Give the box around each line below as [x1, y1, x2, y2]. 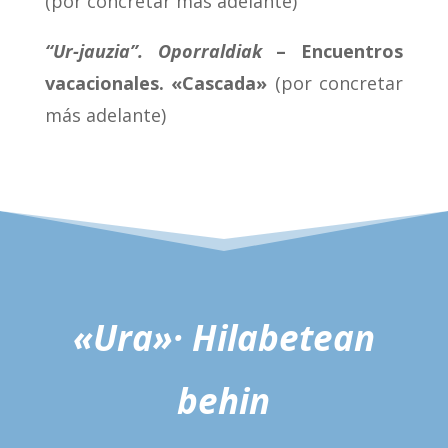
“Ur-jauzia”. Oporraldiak [44, 39, 262, 64]
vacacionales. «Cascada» [44, 71, 268, 96]
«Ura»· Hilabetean [72, 314, 375, 362]
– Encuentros [261, 39, 404, 64]
